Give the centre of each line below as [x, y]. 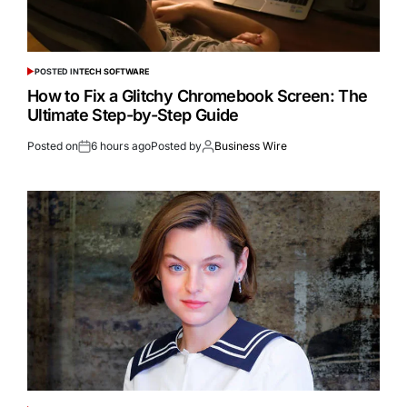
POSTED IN [56, 71]
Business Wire [251, 145]
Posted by [176, 145]
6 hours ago [121, 145]
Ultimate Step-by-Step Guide [133, 114]
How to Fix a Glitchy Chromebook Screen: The [198, 95]
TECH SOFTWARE [114, 71]
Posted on [53, 145]
